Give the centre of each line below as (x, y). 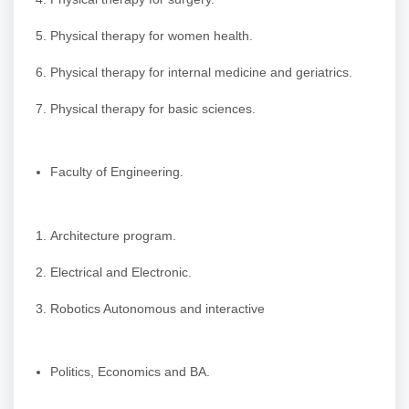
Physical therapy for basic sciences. (153, 108)
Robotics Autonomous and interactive (157, 308)
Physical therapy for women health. (152, 35)
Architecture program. (113, 235)
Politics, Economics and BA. (130, 372)
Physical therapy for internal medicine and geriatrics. (201, 72)
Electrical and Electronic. (121, 272)
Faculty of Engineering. (117, 172)
